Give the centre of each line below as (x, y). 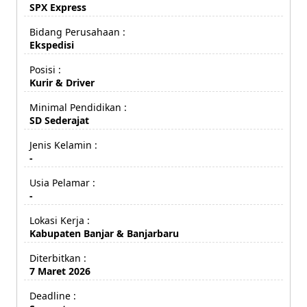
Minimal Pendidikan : (78, 107)
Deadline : (53, 295)
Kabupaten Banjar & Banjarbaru (104, 233)
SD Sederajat (59, 120)
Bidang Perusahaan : (77, 32)
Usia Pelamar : (62, 182)
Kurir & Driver (62, 82)
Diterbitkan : (58, 258)
